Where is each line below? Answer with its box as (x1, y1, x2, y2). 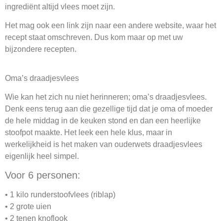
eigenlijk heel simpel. (5, 152, 79, 161)
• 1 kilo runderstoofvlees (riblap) (5, 190, 115, 199)
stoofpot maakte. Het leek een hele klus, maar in (5, 128, 172, 137)
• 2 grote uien (5, 202, 51, 211)
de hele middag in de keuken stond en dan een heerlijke (5, 116, 201, 125)
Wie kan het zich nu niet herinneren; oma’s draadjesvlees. (5, 93, 207, 102)
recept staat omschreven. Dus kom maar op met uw (5, 33, 183, 42)
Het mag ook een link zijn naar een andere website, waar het (5, 21, 216, 30)
